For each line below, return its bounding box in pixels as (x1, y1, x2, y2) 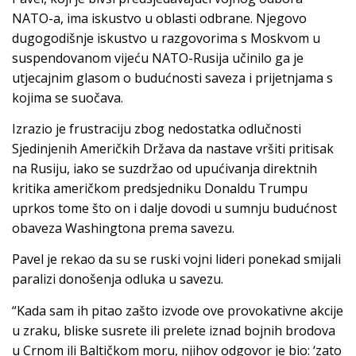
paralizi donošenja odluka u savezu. (12, 270, 223, 288)
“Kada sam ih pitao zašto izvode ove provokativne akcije (12, 301, 343, 319)
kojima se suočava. (12, 88, 123, 106)
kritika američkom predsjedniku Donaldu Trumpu (12, 179, 308, 197)
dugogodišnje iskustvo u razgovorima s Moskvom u (12, 29, 320, 47)
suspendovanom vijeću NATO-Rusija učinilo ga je (12, 48, 304, 67)
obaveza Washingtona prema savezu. (12, 219, 234, 237)
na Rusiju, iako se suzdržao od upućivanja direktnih (12, 159, 317, 177)
